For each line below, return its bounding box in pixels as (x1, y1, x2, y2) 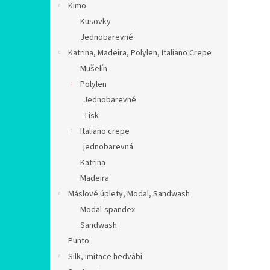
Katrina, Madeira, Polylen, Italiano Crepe (68, 47, 212, 59)
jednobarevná (83, 141, 133, 153)
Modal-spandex (80, 204, 135, 216)
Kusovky (80, 16, 111, 28)
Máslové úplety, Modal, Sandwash (68, 188, 190, 200)
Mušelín (80, 63, 107, 75)
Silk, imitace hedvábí (68, 251, 142, 263)
